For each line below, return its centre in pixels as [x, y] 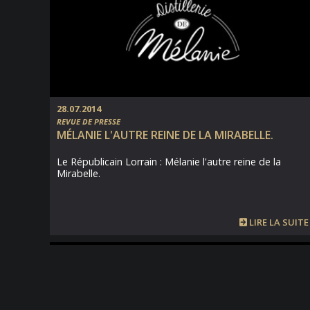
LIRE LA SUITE [278, 222]
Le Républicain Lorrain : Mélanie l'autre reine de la [169, 162]
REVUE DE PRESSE [89, 121]
